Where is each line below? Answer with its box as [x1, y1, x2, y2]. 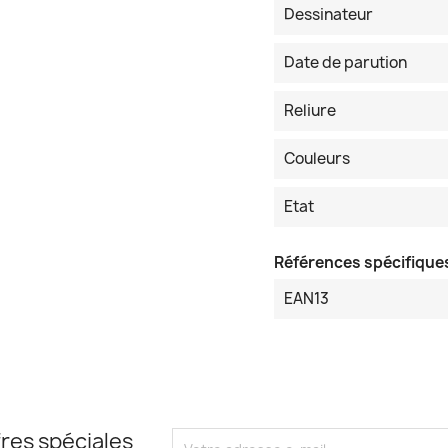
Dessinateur [284, 4, 373, 26]
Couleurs [284, 148, 350, 170]
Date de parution [284, 52, 407, 74]
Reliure [284, 100, 336, 122]
